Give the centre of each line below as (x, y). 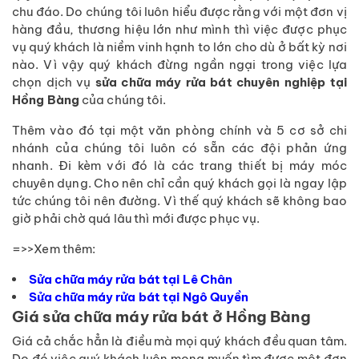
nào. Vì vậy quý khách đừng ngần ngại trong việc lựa (179, 64)
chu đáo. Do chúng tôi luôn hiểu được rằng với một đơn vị (179, 11)
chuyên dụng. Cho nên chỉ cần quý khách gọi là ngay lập (179, 183)
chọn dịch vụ (54, 82)
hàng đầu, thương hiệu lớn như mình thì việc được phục (179, 29)
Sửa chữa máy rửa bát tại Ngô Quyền (139, 296)
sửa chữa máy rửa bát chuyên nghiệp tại (221, 82)
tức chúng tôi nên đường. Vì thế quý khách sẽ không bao (179, 200)
